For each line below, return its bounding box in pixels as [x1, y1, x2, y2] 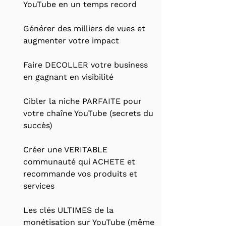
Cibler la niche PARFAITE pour [23, 96, 142, 106]
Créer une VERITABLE [23, 145, 107, 154]
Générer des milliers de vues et [23, 24, 145, 33]
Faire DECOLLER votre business [23, 60, 148, 70]
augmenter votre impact [23, 36, 119, 45]
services [23, 181, 54, 191]
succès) [23, 121, 52, 130]
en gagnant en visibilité [23, 72, 114, 82]
